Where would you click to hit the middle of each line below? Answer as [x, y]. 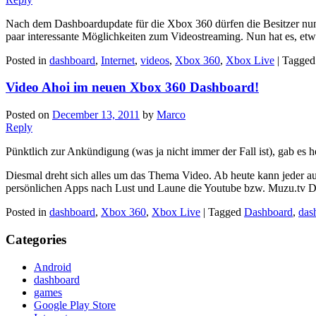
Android [53, 267]
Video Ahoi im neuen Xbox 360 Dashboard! [132, 87]
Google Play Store [75, 305]
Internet [118, 60]
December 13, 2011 [96, 115]
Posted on [29, 115]
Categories [36, 239]
